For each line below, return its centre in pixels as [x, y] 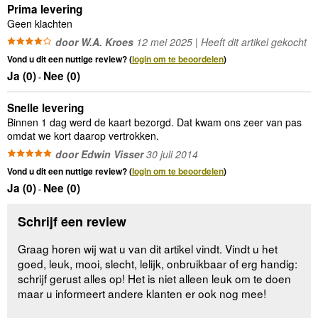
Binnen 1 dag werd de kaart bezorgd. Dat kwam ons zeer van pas [154, 122]
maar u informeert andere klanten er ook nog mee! [142, 293]
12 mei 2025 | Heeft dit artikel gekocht [220, 42]
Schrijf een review [72, 221]
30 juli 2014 [171, 154]
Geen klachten [40, 23]
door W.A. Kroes [94, 42]
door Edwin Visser [99, 154]
